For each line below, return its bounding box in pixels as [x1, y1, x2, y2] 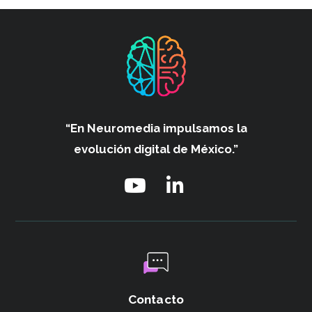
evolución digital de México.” [74, 141, 238, 156]
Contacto [127, 292, 185, 306]
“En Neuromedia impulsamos [65, 120, 234, 135]
